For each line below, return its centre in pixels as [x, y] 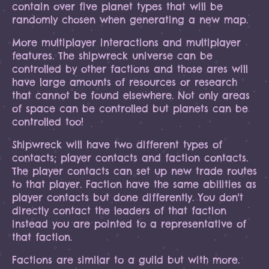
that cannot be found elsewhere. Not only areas [131, 95]
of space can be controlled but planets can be [130, 109]
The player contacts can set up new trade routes [134, 171]
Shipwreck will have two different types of [117, 145]
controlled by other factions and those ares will [130, 69]
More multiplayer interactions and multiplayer [126, 43]
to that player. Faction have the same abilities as [134, 184]
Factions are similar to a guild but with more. [126, 260]
